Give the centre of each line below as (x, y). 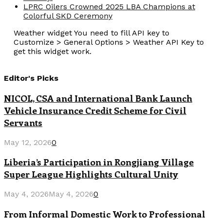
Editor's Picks (31, 78)
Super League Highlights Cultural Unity (91, 174)
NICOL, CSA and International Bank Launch (98, 98)
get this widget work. (53, 52)
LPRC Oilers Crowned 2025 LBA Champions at (109, 7)
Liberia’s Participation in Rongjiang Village (99, 162)
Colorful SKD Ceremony (68, 16)
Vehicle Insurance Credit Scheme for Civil (95, 110)
